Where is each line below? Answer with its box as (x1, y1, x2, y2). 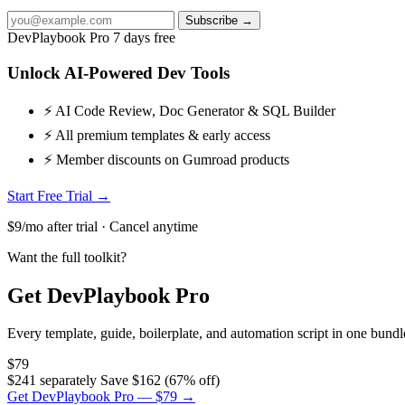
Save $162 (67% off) (100, 372, 220, 389)
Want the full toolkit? (7, 249, 127, 265)
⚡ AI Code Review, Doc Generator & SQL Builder (43, 102, 335, 118)
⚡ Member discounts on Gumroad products (43, 151, 289, 167)
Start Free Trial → (7, 187, 110, 203)
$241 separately (7, 372, 97, 389)
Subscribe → (185, 14, 253, 28)
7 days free (113, 30, 175, 46)
